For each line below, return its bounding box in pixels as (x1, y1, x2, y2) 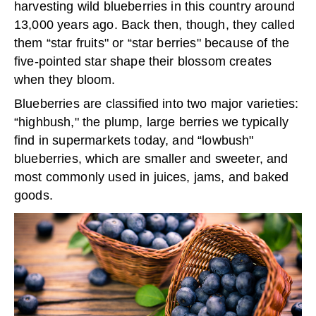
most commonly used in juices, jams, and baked (14, 170, 289, 185)
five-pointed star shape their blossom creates (14, 54, 272, 69)
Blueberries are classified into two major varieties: (14, 97, 299, 111)
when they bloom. (14, 73, 116, 87)
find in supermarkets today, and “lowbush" (14, 133, 254, 148)
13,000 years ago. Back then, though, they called (14, 18, 295, 32)
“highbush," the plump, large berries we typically (14, 115, 288, 130)
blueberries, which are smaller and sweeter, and (14, 152, 288, 166)
